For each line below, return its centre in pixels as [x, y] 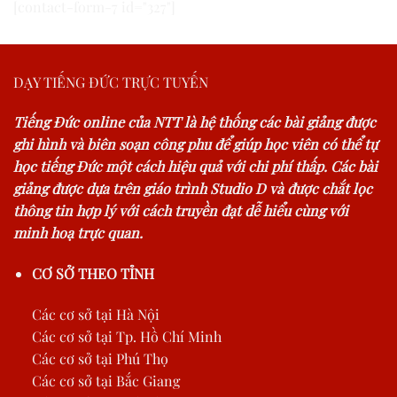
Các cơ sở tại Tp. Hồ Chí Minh [126, 336]
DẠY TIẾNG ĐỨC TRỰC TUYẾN [111, 82]
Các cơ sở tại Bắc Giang [105, 380]
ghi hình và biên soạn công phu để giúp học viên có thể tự [195, 144]
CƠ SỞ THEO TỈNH [93, 274]
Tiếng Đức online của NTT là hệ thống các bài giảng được [195, 122]
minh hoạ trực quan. [78, 233]
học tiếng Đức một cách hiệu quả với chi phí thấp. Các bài [195, 167]
